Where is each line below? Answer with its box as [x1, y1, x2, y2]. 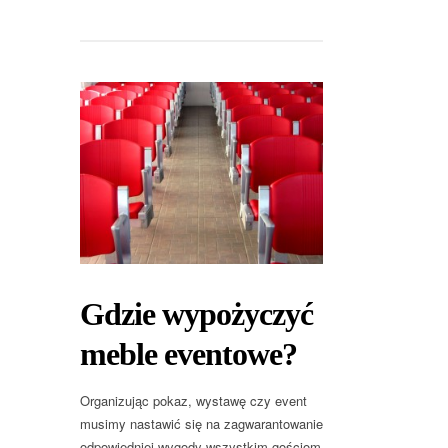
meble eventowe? [80, 336, 297, 373]
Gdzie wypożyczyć [80, 296, 313, 333]
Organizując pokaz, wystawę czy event [80, 391, 307, 411]
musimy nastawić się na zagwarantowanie [80, 414, 323, 434]
